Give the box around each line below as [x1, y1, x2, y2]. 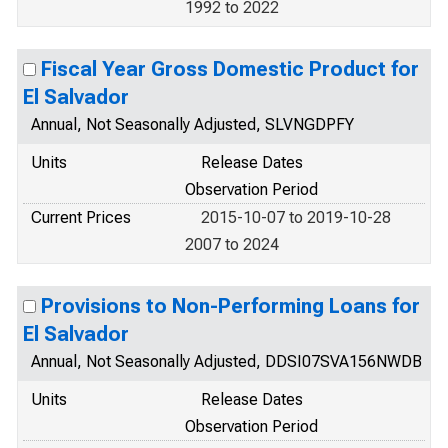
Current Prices [31, 208, 131, 227]
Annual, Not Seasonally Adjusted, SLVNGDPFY [31, 115, 354, 134]
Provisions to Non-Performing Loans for [41, 294, 420, 318]
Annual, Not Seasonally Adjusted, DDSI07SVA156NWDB [31, 352, 422, 371]
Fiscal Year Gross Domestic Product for [41, 57, 419, 81]
